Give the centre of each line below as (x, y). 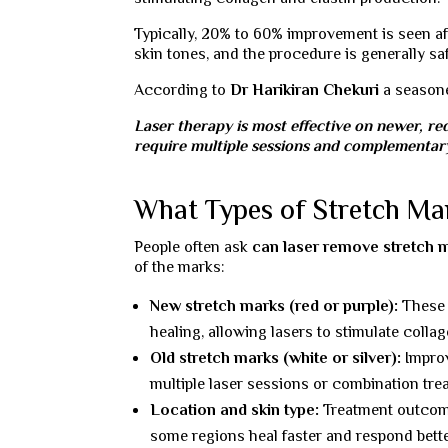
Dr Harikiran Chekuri (305, 91)
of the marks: (180, 268)
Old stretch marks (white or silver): (276, 359)
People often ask (193, 248)
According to (182, 91)
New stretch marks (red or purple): (274, 307)
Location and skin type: (235, 411)
